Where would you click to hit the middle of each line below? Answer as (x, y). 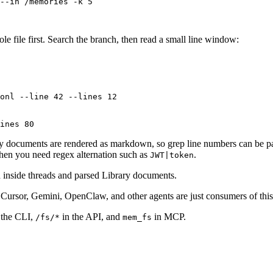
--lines (83, 96)
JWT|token (172, 155)
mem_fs (137, 217)
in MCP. (169, 216)
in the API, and (91, 216)
